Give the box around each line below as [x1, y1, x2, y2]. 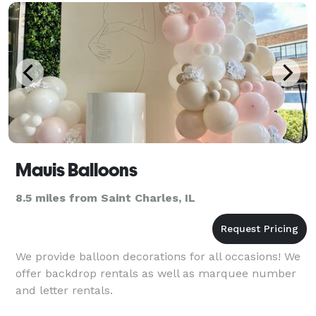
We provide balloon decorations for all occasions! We [16, 249, 300, 263]
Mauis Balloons [16, 159, 138, 181]
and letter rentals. [16, 283, 113, 297]
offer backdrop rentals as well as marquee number [16, 266, 296, 280]
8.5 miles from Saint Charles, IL [16, 190, 195, 205]
